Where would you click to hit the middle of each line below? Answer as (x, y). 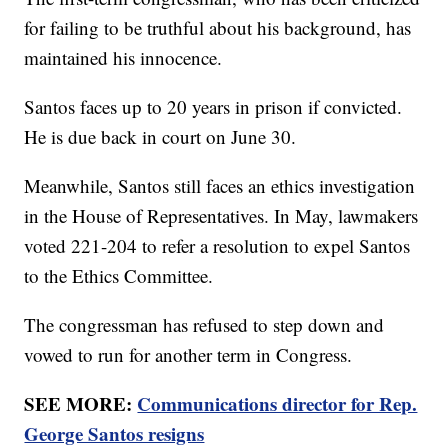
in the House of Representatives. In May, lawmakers (221, 216)
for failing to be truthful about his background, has (218, 28)
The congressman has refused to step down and (204, 325)
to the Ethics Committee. (119, 276)
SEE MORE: (81, 404)
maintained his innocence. (126, 58)
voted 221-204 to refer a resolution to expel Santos (217, 246)
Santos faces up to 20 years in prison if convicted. (213, 107)
